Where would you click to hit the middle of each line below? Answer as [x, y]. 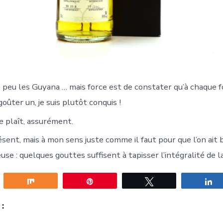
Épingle [111, 181]
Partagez [54, 181]
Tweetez [172, 181]
